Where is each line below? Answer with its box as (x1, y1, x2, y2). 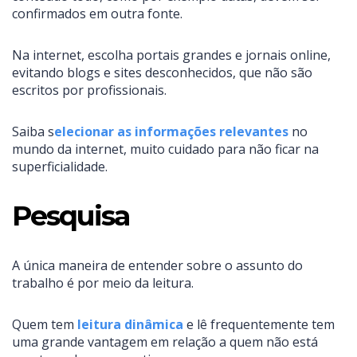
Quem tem (12, 316, 77, 334)
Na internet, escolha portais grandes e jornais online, (12, 46, 331, 65)
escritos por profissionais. (12, 81, 167, 100)
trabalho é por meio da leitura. (12, 274, 194, 292)
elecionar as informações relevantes (54, 123, 288, 141)
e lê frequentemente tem (183, 316, 335, 334)
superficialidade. (12, 158, 108, 176)
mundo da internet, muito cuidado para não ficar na (12, 140, 319, 159)
